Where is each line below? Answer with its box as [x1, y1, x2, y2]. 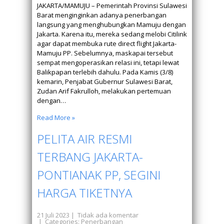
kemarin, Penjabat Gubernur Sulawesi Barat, [37, 77, 172, 86]
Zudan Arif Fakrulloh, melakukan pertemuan [37, 86, 171, 95]
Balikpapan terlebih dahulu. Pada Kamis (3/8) [37, 67, 173, 76]
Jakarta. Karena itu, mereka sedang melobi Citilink [37, 29, 187, 38]
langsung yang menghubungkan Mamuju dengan [37, 20, 186, 29]
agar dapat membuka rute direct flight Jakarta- [37, 39, 176, 48]
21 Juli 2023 [37, 210, 69, 219]
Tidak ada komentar [77, 210, 138, 219]
